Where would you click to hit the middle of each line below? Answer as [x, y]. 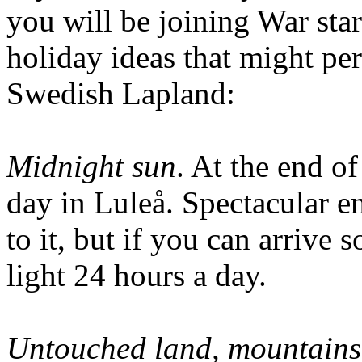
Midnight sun [91, 166]
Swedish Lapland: [121, 93]
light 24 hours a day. [137, 275]
